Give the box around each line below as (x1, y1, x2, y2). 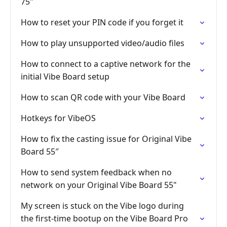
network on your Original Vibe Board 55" (21, 179, 177, 191)
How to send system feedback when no (21, 167, 172, 178)
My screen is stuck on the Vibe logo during (21, 200, 184, 211)
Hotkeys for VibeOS (21, 112, 96, 124)
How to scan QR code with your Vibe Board (21, 92, 185, 103)
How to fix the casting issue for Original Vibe (21, 133, 192, 144)
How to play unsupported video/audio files (21, 37, 184, 49)
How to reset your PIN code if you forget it (21, 17, 183, 28)
